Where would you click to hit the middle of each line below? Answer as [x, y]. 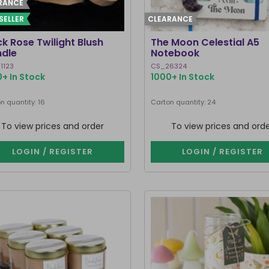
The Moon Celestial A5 [205, 42]
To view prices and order [53, 126]
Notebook [175, 53]
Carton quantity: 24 [183, 102]
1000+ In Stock [183, 77]
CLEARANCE [171, 19]
